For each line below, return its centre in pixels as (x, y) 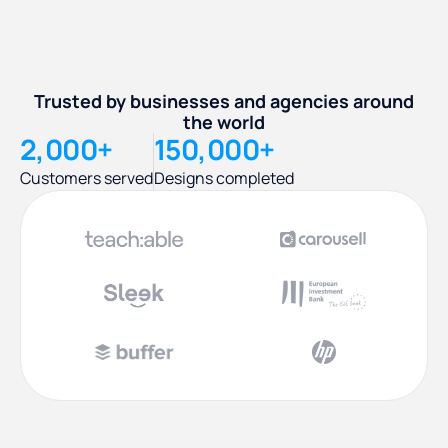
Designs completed (224, 178)
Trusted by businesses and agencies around (224, 101)
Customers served (86, 178)
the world (224, 122)
